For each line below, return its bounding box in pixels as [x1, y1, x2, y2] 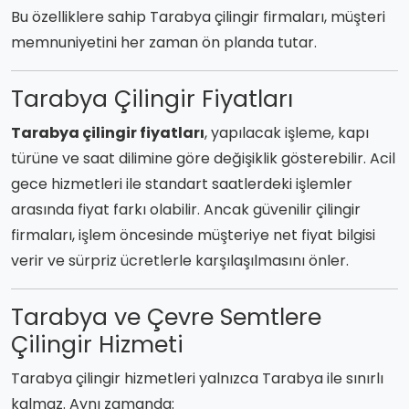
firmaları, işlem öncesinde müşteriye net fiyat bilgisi [11, 224, 375, 246]
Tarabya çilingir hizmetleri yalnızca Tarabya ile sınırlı [11, 367, 383, 389]
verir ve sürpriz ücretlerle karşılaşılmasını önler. [11, 249, 349, 271]
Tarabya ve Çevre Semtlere [11, 300, 321, 333]
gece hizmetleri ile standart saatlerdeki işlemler [11, 173, 352, 194]
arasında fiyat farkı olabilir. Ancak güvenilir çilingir [11, 198, 361, 220]
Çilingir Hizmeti [11, 328, 184, 361]
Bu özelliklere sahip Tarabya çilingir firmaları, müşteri [11, 5, 385, 27]
